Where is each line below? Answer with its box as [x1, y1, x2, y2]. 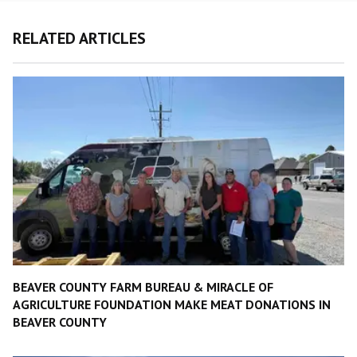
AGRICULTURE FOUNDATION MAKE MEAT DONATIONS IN [13, 296, 331, 313]
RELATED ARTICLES [13, 27, 146, 49]
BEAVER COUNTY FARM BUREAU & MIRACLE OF [13, 279, 273, 296]
